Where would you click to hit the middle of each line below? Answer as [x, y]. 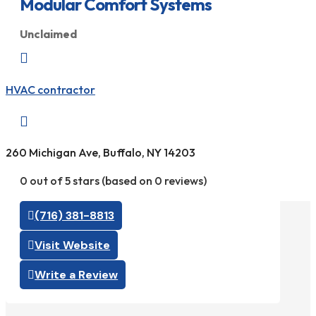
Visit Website [73, 245]
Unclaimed [48, 34]
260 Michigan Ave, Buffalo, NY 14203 [101, 153]
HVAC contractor [50, 89]
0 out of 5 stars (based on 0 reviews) [113, 181]
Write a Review [77, 275]
